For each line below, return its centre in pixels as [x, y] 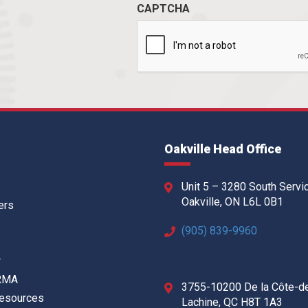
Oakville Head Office [223, 148]
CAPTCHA [163, 8]
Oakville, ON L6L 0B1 [232, 201]
